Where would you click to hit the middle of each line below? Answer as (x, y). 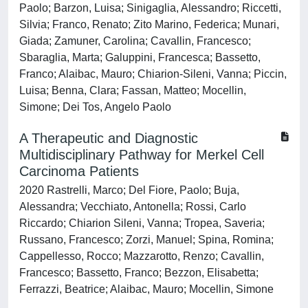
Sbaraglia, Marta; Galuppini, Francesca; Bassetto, (140, 57)
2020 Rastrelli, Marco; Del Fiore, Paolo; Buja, (129, 190)
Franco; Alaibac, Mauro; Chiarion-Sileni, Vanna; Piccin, (153, 74)
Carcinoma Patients (79, 171)
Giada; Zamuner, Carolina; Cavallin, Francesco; (135, 41)
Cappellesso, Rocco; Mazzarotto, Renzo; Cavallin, (142, 256)
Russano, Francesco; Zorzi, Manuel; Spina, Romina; (146, 240)
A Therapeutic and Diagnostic (109, 138)
